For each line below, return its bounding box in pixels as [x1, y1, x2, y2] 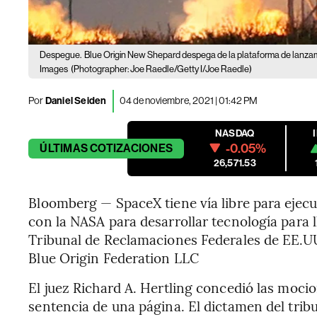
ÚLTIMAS [40, 141, 88, 155]
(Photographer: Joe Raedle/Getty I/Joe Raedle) [71, 63, 253, 74]
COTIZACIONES [90, 141, 173, 155]
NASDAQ [215, 127, 255, 139]
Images [40, 63, 69, 74]
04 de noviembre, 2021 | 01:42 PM [119, 95, 258, 107]
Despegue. [40, 49, 82, 60]
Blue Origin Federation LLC [28, 248, 199, 267]
